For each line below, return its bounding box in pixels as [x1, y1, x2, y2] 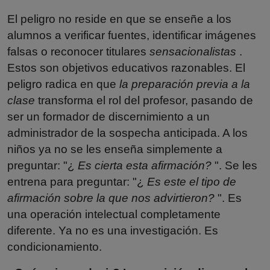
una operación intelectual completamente [7, 207, 221, 221]
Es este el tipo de [147, 175, 236, 188]
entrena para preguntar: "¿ [7, 175, 147, 188]
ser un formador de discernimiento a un [7, 110, 210, 123]
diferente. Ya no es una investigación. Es [7, 224, 218, 237]
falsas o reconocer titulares [7, 45, 149, 58]
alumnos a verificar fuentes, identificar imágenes [7, 28, 256, 42]
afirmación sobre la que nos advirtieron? [7, 191, 215, 204]
